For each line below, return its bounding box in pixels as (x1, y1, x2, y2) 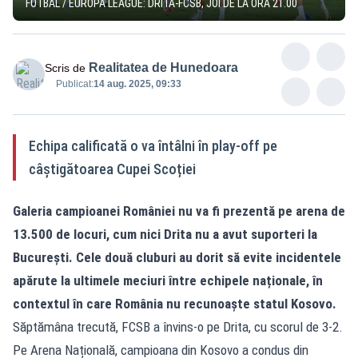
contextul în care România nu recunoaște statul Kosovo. (13, 295, 336, 312)
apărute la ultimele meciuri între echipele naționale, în (13, 272, 323, 288)
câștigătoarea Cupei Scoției (29, 160, 196, 177)
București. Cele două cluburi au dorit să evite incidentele (13, 249, 341, 265)
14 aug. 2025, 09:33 (93, 78, 181, 89)
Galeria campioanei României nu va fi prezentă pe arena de (13, 202, 345, 219)
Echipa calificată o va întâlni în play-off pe (29, 137, 277, 154)
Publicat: (56, 78, 93, 89)
